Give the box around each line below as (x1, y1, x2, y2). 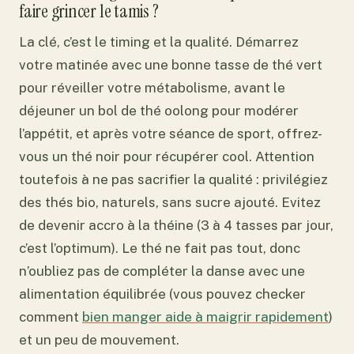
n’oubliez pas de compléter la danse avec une (19, 262, 305, 279)
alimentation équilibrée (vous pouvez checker (19, 285, 306, 302)
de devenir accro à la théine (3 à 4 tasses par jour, (19, 217, 333, 233)
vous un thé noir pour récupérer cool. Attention (19, 148, 314, 164)
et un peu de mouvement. (19, 331, 179, 348)
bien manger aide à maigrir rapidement (82, 308, 329, 325)
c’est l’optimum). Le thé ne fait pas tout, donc (19, 239, 300, 256)
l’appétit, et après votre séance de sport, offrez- (19, 125, 322, 141)
